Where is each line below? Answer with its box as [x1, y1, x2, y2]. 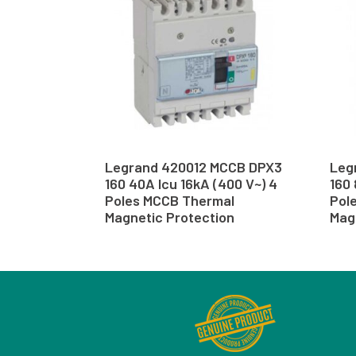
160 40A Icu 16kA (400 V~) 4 [105, 174, 277, 192]
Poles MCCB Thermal [105, 191, 234, 209]
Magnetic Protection [105, 207, 234, 226]
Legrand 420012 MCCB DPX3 [105, 157, 282, 176]
